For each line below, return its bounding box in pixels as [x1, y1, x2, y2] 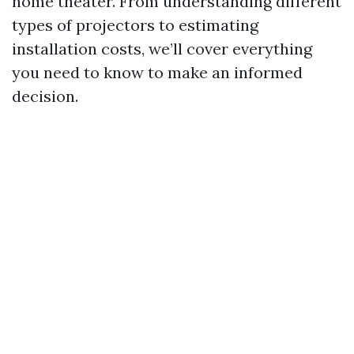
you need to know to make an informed [12, 62, 303, 82]
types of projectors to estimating [12, 15, 258, 35]
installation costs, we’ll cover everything [12, 39, 312, 58]
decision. [12, 86, 78, 106]
